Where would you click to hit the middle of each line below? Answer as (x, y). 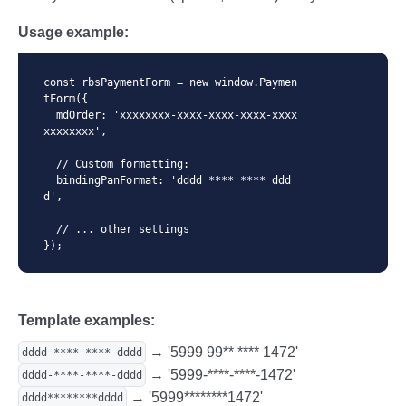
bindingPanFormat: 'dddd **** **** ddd (50, 180)
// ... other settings (50, 229)
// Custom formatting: (50, 164)
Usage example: (73, 32)
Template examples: (87, 320)
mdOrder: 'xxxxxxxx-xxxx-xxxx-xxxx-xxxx (50, 115)
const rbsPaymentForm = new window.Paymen (170, 82)
